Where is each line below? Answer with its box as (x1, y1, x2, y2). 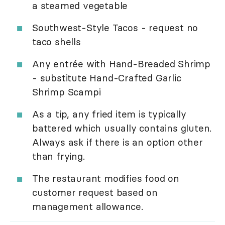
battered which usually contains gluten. (32, 122, 212, 134)
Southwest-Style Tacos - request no (32, 21, 198, 34)
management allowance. (32, 200, 143, 212)
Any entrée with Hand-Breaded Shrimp (32, 57, 210, 70)
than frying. (32, 150, 85, 162)
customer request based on (32, 186, 158, 198)
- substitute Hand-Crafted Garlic (32, 71, 181, 84)
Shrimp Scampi (32, 85, 101, 98)
